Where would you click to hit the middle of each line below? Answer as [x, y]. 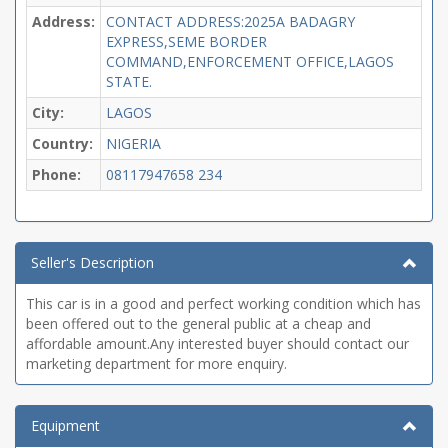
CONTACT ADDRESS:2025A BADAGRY [230, 21]
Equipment [65, 425]
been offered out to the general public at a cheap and [198, 323]
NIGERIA [133, 143]
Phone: [56, 174]
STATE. [129, 81]
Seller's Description [92, 262]
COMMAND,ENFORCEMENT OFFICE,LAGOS [250, 61]
